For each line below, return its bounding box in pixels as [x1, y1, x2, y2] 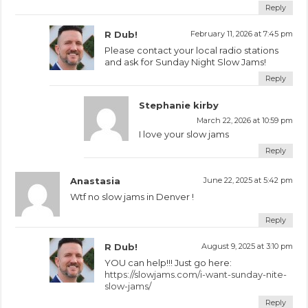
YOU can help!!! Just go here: [104, 256, 232, 268]
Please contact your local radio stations [104, 44, 279, 56]
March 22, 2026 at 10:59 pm [196, 115, 293, 125]
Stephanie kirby [139, 99, 219, 111]
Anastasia [70, 175, 121, 186]
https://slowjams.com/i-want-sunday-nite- [104, 268, 287, 280]
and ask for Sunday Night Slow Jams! [104, 56, 267, 67]
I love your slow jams [139, 128, 230, 140]
